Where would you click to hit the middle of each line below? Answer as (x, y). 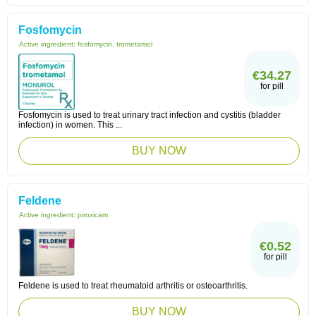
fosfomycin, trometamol (115, 44)
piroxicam (93, 215)
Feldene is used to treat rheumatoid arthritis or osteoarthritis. (133, 286)
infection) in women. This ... (70, 125)
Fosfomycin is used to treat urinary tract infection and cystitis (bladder (150, 115)
